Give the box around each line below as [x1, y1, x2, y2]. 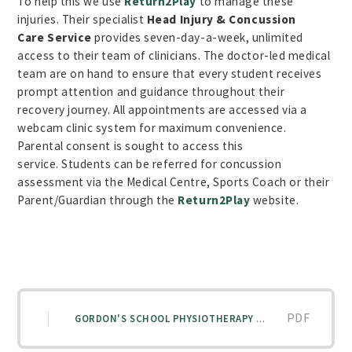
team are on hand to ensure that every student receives [17, 65, 322, 81]
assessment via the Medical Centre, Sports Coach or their [17, 174, 330, 189]
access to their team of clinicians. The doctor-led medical [17, 47, 331, 63]
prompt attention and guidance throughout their [17, 83, 285, 99]
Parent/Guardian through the [17, 192, 178, 207]
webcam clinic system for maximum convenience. [17, 119, 290, 135]
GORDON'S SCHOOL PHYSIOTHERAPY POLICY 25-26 [256, 312, 266, 325]
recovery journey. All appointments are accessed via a [17, 101, 307, 117]
